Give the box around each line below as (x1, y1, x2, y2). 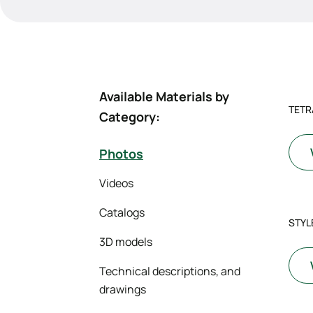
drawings (99, 282, 146, 297)
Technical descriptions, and (99, 263, 240, 279)
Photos (99, 145, 143, 162)
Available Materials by (99, 88, 229, 105)
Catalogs (99, 205, 145, 220)
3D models (99, 234, 152, 249)
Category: (99, 108, 160, 125)
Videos (99, 175, 133, 191)
